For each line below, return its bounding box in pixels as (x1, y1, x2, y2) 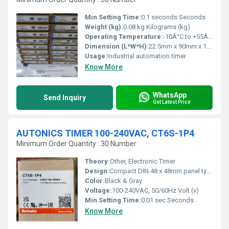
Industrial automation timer (107, 52, 186, 60)
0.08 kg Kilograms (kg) (123, 23, 190, 31)
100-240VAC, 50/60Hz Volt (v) (112, 187, 199, 194)
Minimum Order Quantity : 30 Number (16, 140, 136, 148)
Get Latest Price (153, 99, 191, 105)
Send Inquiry (43, 94, 86, 102)
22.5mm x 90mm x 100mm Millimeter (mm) (149, 42, 207, 50)
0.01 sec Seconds (141, 196, 194, 204)
